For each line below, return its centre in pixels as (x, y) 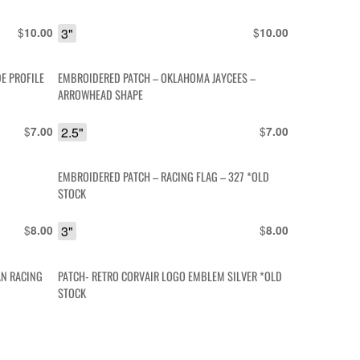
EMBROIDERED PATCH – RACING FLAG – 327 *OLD (164, 177)
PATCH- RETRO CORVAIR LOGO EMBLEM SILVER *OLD (170, 276)
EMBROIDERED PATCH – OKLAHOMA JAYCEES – (157, 77)
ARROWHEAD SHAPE (101, 94)
